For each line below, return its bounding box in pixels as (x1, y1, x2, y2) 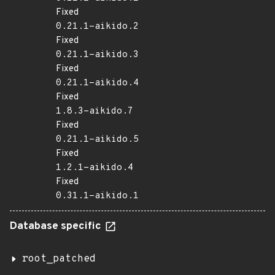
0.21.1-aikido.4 (56, 77, 139, 89)
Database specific (10, 220, 104, 233)
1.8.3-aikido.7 (56, 106, 133, 117)
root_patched (22, 253, 96, 265)
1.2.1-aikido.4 (56, 162, 133, 174)
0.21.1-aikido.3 (56, 49, 139, 61)
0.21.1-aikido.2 (56, 21, 139, 33)
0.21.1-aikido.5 (56, 134, 139, 145)
